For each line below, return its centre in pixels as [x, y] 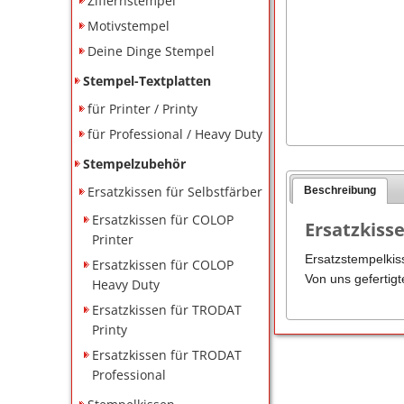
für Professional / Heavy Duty [175, 133]
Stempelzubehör [135, 163]
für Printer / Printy [143, 108]
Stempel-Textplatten [147, 80]
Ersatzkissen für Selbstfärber [175, 191]
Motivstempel [129, 25]
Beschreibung [340, 191]
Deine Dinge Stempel [151, 50]
